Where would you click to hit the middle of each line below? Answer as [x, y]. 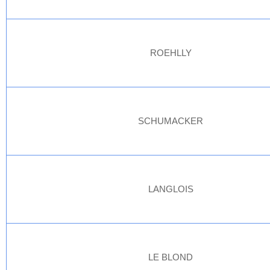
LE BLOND [171, 257]
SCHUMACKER [171, 121]
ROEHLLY [171, 53]
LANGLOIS [171, 189]
